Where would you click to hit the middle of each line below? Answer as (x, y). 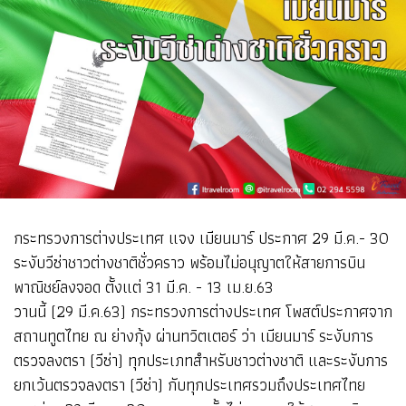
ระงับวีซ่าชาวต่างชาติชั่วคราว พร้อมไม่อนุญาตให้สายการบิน (189, 262)
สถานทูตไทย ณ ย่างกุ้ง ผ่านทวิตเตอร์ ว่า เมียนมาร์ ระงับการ (193, 335)
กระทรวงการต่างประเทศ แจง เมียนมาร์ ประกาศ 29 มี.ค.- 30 (201, 237)
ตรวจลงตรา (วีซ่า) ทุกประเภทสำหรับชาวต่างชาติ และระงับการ (201, 360)
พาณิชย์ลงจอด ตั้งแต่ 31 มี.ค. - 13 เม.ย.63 (144, 286)
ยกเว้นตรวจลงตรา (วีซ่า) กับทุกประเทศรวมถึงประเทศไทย (189, 384)
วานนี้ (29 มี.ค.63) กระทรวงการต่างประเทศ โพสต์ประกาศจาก (203, 311)
